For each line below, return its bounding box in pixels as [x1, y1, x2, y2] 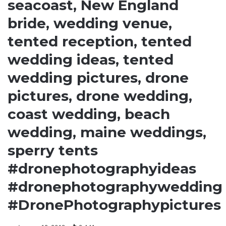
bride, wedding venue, [8, 15, 172, 32]
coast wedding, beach [8, 105, 170, 123]
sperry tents [8, 142, 98, 159]
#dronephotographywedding [8, 178, 222, 195]
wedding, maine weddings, [8, 124, 206, 141]
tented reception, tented [8, 33, 192, 50]
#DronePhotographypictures [8, 196, 221, 213]
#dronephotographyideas [8, 160, 196, 177]
